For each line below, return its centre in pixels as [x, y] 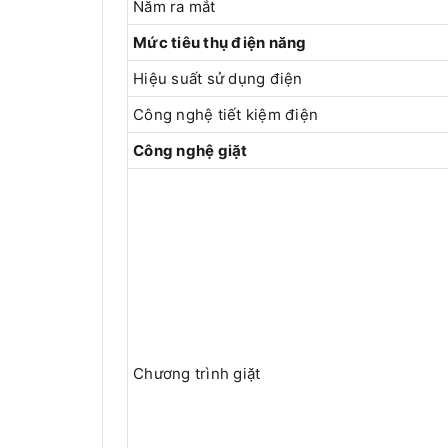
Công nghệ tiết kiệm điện [225, 115]
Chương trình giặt [197, 374]
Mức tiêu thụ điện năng [220, 43]
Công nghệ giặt [190, 151]
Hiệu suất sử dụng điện [218, 79]
